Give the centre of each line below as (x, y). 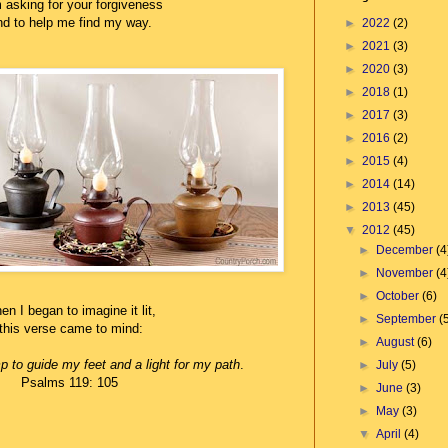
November (406, 272)
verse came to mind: (81, 329)
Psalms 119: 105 (69, 383)
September (408, 318)
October (399, 295)
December (406, 249)
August (397, 341)
